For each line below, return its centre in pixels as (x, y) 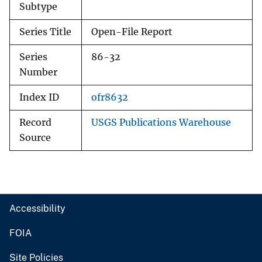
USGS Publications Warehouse (161, 123)
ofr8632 (110, 98)
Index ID (39, 98)
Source (35, 138)
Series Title (45, 32)
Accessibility (37, 209)
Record (35, 123)
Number (38, 73)
